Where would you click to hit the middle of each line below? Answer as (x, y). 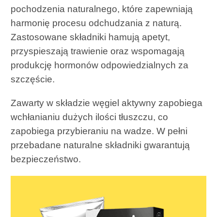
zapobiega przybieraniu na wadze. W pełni (99, 131)
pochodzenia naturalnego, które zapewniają (102, 9)
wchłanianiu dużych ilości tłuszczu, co (90, 117)
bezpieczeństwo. (46, 159)
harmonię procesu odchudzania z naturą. (96, 23)
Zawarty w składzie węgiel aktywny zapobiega (107, 103)
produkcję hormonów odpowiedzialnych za (100, 65)
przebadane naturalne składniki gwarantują (101, 145)
